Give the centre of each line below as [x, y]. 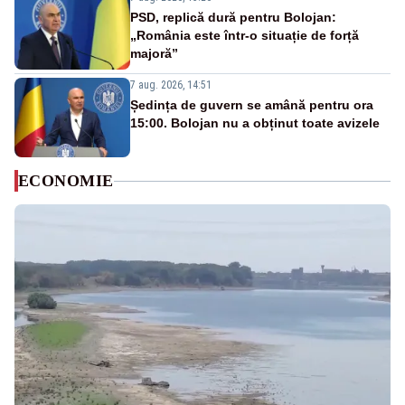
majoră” [154, 54]
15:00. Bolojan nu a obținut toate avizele [255, 123]
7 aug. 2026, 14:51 [171, 85]
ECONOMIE [66, 181]
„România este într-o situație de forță [245, 36]
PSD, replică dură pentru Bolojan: [233, 18]
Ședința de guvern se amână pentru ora [252, 105]
